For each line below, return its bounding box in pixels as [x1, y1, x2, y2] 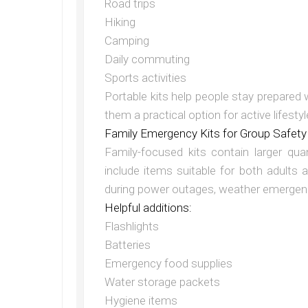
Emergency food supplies [104, 256, 232, 271]
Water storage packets [104, 275, 220, 289]
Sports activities [104, 71, 186, 85]
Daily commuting [104, 52, 190, 67]
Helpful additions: [104, 201, 192, 215]
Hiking [104, 15, 135, 30]
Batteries [104, 238, 151, 252]
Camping [104, 34, 149, 48]
